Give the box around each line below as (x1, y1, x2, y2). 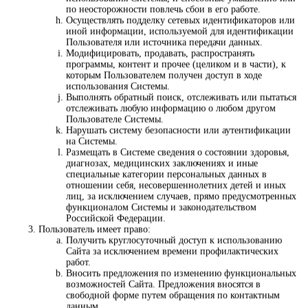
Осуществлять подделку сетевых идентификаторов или (66, 15, 295, 26)
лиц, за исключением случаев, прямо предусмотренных (66, 191, 296, 202)
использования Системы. (66, 81, 170, 92)
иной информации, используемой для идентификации (66, 26, 294, 37)
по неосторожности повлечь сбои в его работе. (66, 4, 261, 15)
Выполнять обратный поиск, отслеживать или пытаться (66, 92, 296, 103)
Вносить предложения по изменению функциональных (66, 268, 296, 279)
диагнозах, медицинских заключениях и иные (66, 158, 258, 169)
